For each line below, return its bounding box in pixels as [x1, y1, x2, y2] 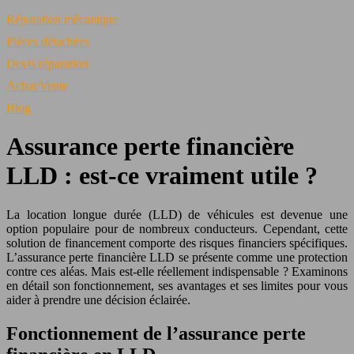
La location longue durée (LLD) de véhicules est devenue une [6, 207, 348, 221]
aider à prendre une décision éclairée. [6, 292, 190, 307]
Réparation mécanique [6, 13, 118, 26]
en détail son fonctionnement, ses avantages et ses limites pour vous [6, 278, 348, 292]
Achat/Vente [6, 79, 68, 92]
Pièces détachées [6, 35, 89, 48]
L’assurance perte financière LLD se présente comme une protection [6, 250, 348, 264]
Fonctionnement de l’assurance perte [6, 322, 306, 344]
